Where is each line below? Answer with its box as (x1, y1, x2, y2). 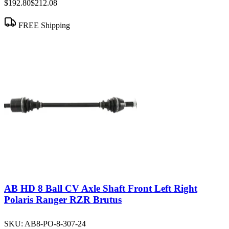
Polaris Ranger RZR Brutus (4, 194, 122, 205)
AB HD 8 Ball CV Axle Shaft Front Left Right (4, 182, 197, 194)
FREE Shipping (16, 21, 70, 30)
